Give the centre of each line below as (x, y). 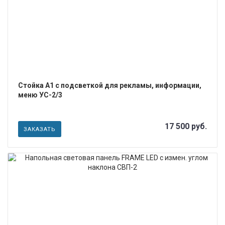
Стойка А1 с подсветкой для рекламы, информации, (110, 85)
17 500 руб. (186, 126)
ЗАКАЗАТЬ (40, 129)
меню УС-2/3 (40, 95)
